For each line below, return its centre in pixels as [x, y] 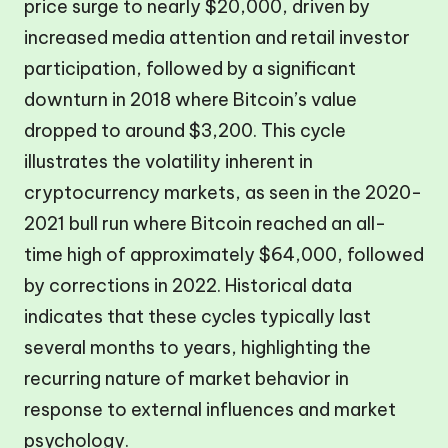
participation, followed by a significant [190, 69]
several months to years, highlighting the [197, 348]
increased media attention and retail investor [217, 38]
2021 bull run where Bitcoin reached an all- [205, 224]
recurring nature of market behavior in [186, 379]
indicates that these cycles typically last [197, 317]
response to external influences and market [210, 410]
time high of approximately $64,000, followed [224, 255]
